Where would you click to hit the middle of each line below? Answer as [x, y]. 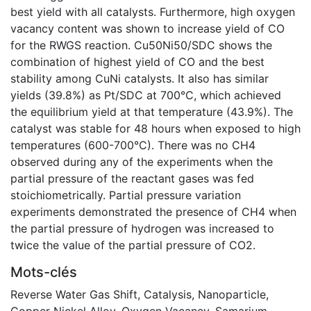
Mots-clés [44, 272]
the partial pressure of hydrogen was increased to [142, 228]
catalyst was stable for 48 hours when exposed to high [155, 128]
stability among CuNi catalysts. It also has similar [140, 78]
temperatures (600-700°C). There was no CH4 [133, 145]
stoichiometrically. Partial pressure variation [126, 195]
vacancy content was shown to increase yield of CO [148, 28]
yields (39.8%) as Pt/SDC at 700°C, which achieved [146, 95]
